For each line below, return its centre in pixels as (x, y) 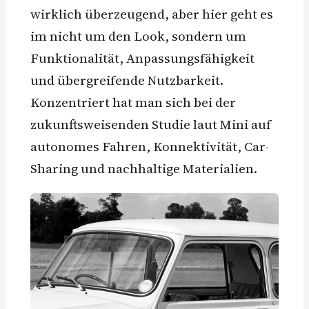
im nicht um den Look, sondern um (138, 36)
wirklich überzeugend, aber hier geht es (152, 13)
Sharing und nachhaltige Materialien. (144, 168)
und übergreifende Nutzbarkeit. (127, 80)
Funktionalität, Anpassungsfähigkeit (142, 58)
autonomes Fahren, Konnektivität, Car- (150, 146)
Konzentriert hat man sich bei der (133, 102)
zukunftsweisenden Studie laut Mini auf (151, 124)
